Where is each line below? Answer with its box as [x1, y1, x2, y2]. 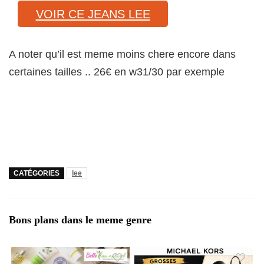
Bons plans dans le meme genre [9, 214, 151, 226]
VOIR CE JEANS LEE [35, 7, 150, 21]
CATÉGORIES [14, 169, 60, 178]
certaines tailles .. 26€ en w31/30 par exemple [9, 66, 225, 78]
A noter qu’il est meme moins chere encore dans [9, 48, 236, 61]
